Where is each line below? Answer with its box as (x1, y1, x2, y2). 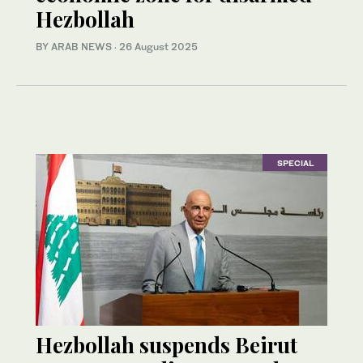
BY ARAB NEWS (36, 41, 114, 53)
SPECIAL (276, 157, 314, 168)
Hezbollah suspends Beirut (36, 331, 297, 360)
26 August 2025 (119, 41, 198, 53)
